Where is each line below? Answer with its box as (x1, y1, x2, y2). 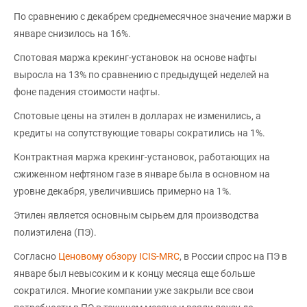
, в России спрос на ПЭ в (180, 251, 287, 262)
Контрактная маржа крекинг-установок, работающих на (14, 151, 270, 162)
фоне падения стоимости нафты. (14, 86, 160, 97)
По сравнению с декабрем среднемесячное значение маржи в (14, 11, 291, 22)
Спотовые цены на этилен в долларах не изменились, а (14, 110, 261, 121)
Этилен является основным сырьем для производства (14, 210, 259, 221)
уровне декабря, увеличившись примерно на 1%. (14, 186, 232, 197)
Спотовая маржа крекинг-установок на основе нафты (14, 52, 257, 63)
